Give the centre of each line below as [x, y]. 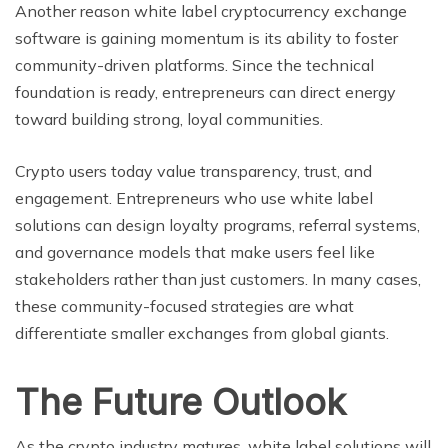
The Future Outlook [180, 401]
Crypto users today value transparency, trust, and [193, 170]
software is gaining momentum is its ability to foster [206, 37]
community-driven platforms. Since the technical [194, 64]
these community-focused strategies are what [184, 305]
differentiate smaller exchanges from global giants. [202, 332]
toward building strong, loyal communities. [169, 118]
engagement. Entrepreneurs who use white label [194, 197]
